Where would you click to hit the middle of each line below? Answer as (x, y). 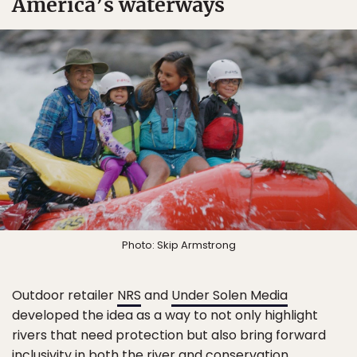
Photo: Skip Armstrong (178, 245)
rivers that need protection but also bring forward (169, 335)
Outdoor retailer (65, 295)
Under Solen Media (229, 295)
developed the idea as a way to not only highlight (165, 315)
